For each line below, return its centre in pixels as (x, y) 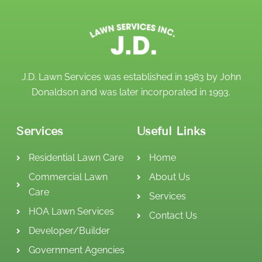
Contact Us (173, 216)
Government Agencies (77, 250)
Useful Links (171, 131)
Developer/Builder (70, 231)
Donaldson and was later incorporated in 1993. (131, 92)
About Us (170, 177)
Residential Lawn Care (76, 158)
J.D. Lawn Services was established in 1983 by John (131, 77)
